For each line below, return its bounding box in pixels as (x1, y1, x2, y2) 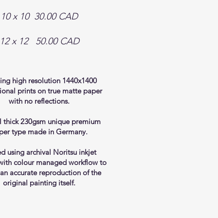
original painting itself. (3, 178, 76, 187)
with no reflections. (9, 96, 70, 106)
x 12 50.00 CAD (9, 36, 79, 47)
